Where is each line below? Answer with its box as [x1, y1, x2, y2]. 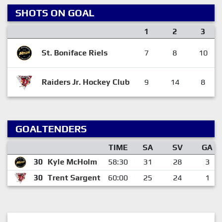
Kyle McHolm [47, 157, 97, 167]
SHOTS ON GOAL [15, 7, 95, 19]
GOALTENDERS [15, 123, 87, 135]
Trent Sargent [47, 173, 101, 183]
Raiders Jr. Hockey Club [41, 77, 130, 87]
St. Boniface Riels [41, 48, 108, 58]
